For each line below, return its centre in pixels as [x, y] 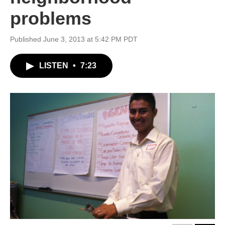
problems [51, 18]
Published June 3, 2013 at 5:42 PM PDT [74, 39]
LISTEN [55, 66]
